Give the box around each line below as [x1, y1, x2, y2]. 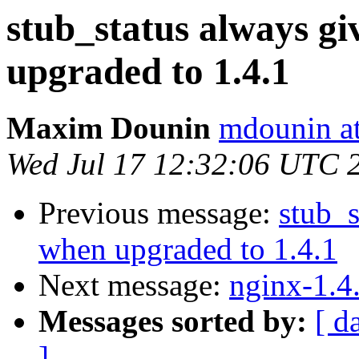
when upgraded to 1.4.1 [38, 232, 337, 267]
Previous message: [38, 196, 279, 231]
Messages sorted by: [38, 304, 307, 339]
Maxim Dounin [6, 111, 211, 146]
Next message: [38, 268, 229, 303]
